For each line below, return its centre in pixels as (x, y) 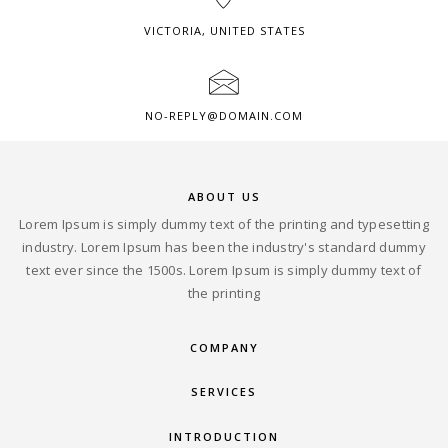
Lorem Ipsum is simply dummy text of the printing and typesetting (224, 223)
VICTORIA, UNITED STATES (224, 30)
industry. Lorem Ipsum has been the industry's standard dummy (224, 246)
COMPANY (224, 347)
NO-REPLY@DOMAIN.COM (224, 116)
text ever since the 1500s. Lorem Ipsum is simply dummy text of (224, 269)
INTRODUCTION (224, 436)
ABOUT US (224, 196)
